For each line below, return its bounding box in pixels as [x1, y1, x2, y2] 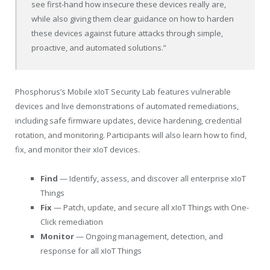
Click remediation [40, 216, 103, 228]
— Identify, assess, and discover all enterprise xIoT [58, 173, 246, 184]
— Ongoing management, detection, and [74, 231, 223, 242]
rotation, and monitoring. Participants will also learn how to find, [15, 130, 246, 141]
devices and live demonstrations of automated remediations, [15, 101, 239, 112]
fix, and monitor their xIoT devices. [15, 144, 140, 155]
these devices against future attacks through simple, [31, 27, 224, 39]
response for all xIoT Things [40, 245, 142, 257]
